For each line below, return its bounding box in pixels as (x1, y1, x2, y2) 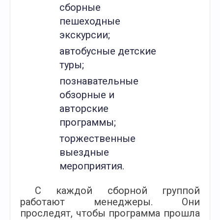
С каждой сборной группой (35, 185, 200, 196)
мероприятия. (59, 160, 124, 172)
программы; (59, 116, 116, 128)
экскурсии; (59, 29, 110, 41)
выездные (59, 146, 109, 158)
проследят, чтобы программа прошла (20, 207, 200, 219)
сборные (59, 1, 101, 13)
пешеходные (59, 15, 120, 27)
